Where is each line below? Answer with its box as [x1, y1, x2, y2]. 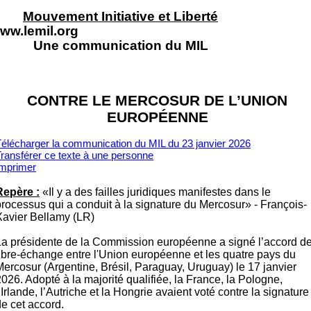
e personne [103, 150, 153, 161]
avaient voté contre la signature [155, 286, 309, 298]
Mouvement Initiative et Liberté [23, 9, 218, 24]
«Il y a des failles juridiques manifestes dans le [40, 186, 271, 198]
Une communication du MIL [33, 38, 208, 53]
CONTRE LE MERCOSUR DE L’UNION [27, 92, 287, 109]
